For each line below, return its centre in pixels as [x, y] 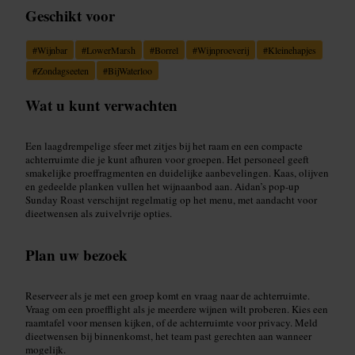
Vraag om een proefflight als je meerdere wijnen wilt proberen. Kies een [177, 309]
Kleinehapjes [292, 50]
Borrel [166, 50]
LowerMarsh [111, 50]
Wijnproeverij [223, 50]
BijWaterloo [130, 70]
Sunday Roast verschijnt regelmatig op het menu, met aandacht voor [171, 199]
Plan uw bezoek [76, 254]
